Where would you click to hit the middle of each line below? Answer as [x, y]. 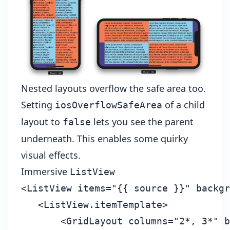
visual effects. [51, 155]
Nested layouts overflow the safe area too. [113, 88]
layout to [42, 121]
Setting [38, 104]
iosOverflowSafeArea [109, 105]
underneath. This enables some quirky [104, 138]
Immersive [45, 171]
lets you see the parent [142, 121]
